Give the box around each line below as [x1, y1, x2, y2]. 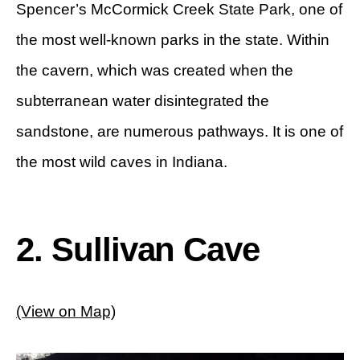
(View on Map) [16, 303, 116, 321]
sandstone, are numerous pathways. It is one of [16, 123, 343, 141]
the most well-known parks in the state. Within [16, 31, 329, 49]
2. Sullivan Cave [16, 231, 260, 269]
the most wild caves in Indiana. [16, 153, 227, 171]
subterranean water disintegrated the [16, 92, 269, 110]
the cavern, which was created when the [16, 62, 293, 80]
